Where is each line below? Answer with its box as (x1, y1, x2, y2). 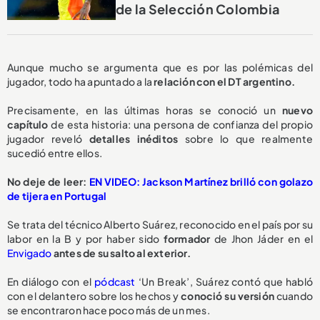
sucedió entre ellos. (7, 146, 102, 160)
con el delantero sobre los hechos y (7, 289, 181, 303)
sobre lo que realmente (184, 132, 314, 146)
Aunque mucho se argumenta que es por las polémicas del (7, 61, 313, 74)
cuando (276, 289, 313, 303)
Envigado (7, 246, 52, 260)
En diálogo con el (7, 275, 95, 289)
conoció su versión (181, 289, 276, 303)
